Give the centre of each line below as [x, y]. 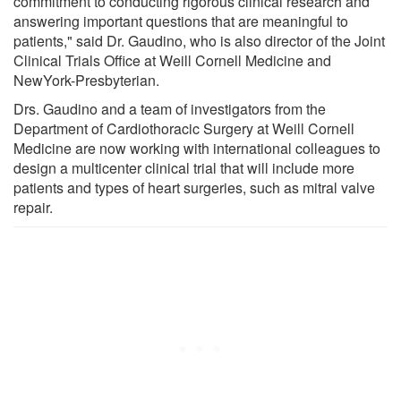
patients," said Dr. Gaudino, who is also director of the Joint [199, 40]
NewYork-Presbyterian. [86, 80]
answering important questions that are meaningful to [181, 21]
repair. [33, 207]
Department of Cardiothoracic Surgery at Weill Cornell [184, 128]
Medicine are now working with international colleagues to [197, 148]
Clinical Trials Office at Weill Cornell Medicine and [172, 60]
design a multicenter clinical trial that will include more [184, 167]
